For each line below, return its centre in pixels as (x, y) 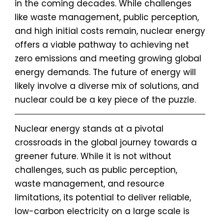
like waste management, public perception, (107, 17)
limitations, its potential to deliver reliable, (103, 198)
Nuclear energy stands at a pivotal (89, 129)
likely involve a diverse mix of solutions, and (107, 86)
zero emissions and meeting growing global (108, 59)
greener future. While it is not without (93, 156)
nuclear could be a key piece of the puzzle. (105, 100)
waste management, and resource (90, 184)
